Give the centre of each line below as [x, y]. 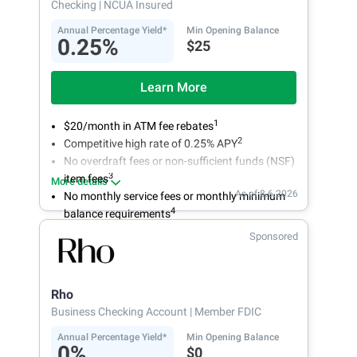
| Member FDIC [226, 312]
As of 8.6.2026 [267, 194]
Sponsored [274, 237]
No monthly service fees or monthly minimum [175, 196]
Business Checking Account [120, 312]
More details [79, 182]
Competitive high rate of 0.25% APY [151, 144]
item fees [86, 179]
